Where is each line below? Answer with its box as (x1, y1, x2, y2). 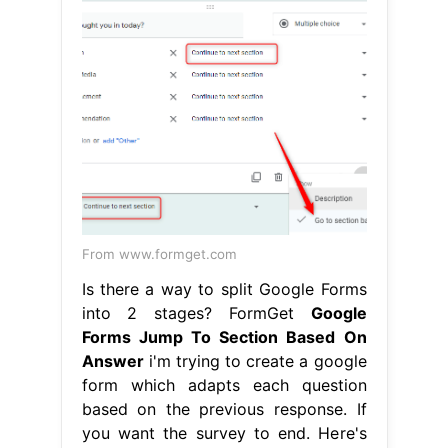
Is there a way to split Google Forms (81, 278, 367, 299)
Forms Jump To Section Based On (81, 326, 367, 347)
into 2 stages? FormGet (81, 302, 311, 323)
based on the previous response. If (81, 398, 367, 419)
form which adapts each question (81, 374, 367, 395)
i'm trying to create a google (143, 350, 367, 371)
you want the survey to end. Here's (81, 422, 367, 443)
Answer (81, 350, 144, 371)
